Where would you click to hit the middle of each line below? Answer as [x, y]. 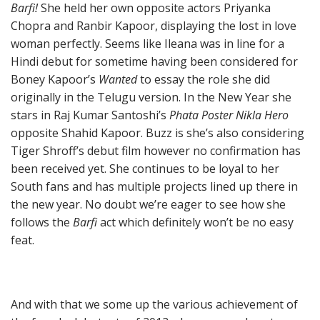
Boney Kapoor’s [55, 79]
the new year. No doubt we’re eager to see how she [148, 204]
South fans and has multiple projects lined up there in [154, 186]
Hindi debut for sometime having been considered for [154, 61]
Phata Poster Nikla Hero [229, 115]
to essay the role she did [205, 79]
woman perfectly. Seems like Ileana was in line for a [147, 44]
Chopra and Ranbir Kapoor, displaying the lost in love [154, 26]
